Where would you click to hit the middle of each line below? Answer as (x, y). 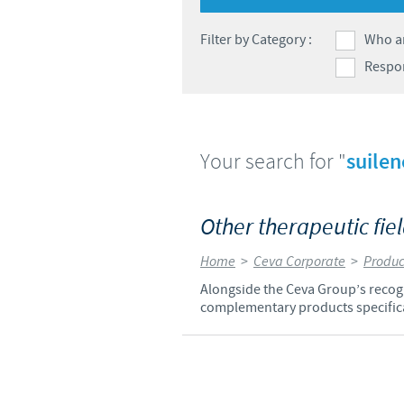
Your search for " (273, 161)
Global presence (267, 20)
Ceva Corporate (299, 262)
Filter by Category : (256, 40)
